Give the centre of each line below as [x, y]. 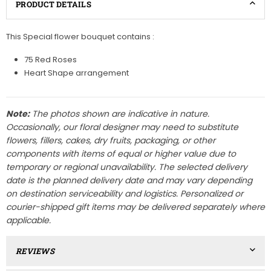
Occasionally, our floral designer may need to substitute [122, 127]
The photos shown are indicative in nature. [119, 114]
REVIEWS [35, 251]
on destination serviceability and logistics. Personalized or [125, 194]
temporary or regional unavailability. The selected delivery [127, 167]
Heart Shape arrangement [77, 73]
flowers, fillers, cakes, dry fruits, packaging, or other [111, 141]
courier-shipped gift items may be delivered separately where [135, 207]
